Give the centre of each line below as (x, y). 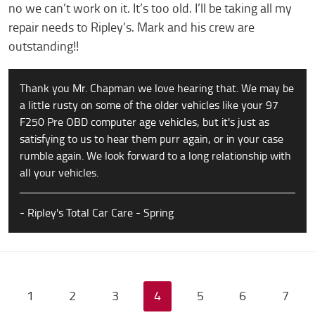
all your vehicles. (59, 173)
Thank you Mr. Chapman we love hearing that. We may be (157, 88)
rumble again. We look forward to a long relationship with (155, 156)
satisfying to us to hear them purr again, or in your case (152, 139)
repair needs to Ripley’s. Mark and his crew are (131, 27)
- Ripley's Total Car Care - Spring (97, 213)
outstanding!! (44, 46)
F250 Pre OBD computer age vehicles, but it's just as (144, 122)
